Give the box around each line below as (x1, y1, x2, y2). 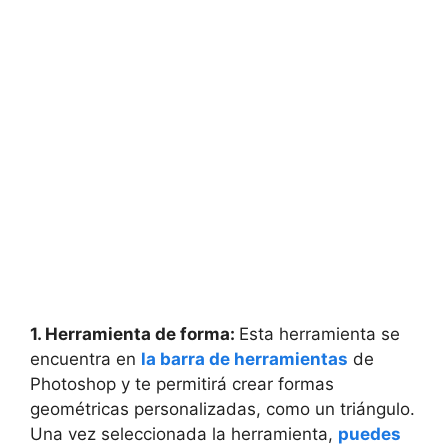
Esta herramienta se (239, 324, 400, 344)
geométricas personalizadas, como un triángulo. (30, 399, 415, 419)
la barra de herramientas (141, 349, 348, 369)
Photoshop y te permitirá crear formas (30, 374, 334, 394)
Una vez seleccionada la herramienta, (30, 424, 338, 444)
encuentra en (30, 349, 141, 369)
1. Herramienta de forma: (30, 324, 239, 344)
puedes (338, 424, 401, 444)
